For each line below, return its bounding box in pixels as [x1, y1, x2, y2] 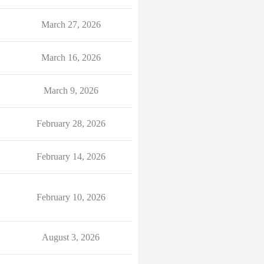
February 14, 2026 [36, 151, 105, 161]
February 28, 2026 [36, 118, 105, 128]
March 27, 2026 [41, 19, 101, 29]
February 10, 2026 [36, 192, 105, 202]
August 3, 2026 [42, 232, 100, 242]
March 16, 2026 [41, 52, 101, 62]
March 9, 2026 [43, 85, 98, 95]
